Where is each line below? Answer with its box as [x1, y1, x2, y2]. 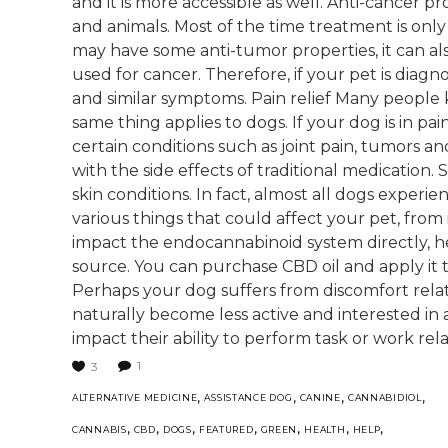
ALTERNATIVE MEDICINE [72, 392, 198, 404]
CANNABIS [72, 423, 127, 435]
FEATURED [198, 423, 254, 435]
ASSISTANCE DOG [204, 392, 293, 404]
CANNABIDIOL [347, 392, 422, 404]
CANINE [299, 392, 341, 404]
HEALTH [304, 423, 346, 435]
